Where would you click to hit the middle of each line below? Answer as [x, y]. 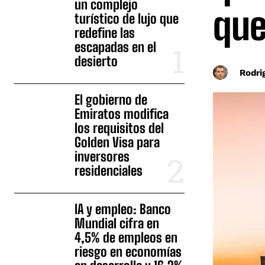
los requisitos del [119, 128]
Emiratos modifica [122, 114]
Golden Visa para [117, 143]
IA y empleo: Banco [123, 209]
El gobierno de [111, 100]
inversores [102, 157]
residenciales [109, 171]
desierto [96, 62]
